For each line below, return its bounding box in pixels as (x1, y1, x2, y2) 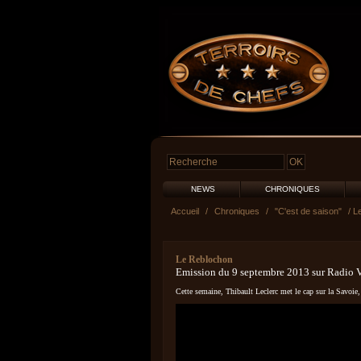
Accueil (171, 206, 199, 216)
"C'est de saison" (275, 206, 342, 216)
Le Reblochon (176, 254, 233, 265)
